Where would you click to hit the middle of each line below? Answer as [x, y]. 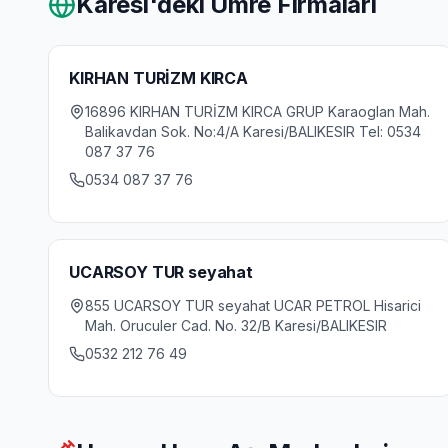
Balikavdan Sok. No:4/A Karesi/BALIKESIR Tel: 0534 [253, 131]
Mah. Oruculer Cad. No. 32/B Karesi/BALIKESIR [236, 325]
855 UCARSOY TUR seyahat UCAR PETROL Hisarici [253, 305]
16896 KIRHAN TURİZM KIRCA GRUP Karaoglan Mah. [257, 111]
